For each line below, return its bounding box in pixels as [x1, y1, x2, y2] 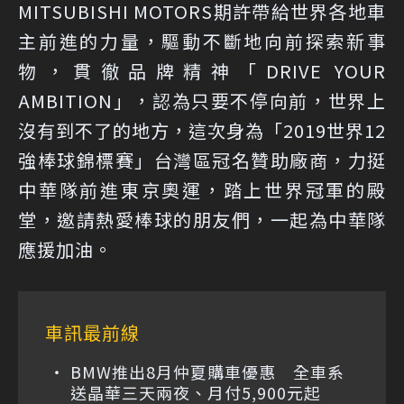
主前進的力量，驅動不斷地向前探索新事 [18, 27, 386, 54]
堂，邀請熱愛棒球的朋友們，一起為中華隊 [18, 206, 386, 233]
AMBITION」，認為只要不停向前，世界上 [18, 87, 386, 114]
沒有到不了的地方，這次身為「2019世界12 [18, 116, 386, 143]
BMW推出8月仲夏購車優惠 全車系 [70, 359, 344, 383]
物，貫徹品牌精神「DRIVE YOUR [18, 57, 386, 84]
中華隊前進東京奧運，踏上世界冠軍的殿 [18, 176, 386, 203]
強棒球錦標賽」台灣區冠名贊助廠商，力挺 [18, 146, 386, 173]
